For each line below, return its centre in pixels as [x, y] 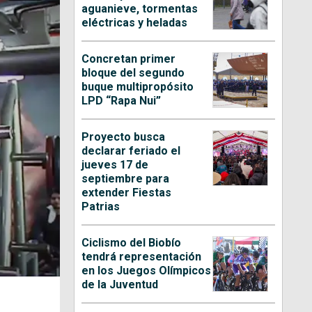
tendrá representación [142, 257]
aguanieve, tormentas [140, 9]
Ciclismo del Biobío [132, 243]
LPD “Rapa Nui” [122, 101]
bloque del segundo [133, 73]
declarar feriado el [131, 151]
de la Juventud [120, 285]
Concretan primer [129, 59]
